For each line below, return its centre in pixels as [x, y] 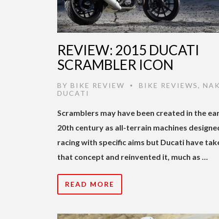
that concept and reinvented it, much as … [132, 156]
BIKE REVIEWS [168, 85]
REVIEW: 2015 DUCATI [128, 50]
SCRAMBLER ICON [115, 64]
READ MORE [90, 184]
